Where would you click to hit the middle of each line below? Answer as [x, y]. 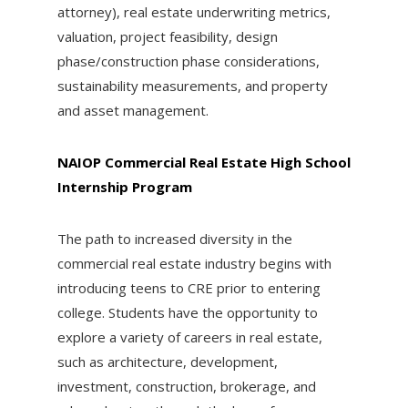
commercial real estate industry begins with [194, 264]
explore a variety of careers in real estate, [189, 337]
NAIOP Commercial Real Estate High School [204, 163]
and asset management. [133, 111]
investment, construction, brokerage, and [186, 387]
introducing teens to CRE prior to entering [189, 288]
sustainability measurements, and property [192, 86]
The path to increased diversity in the [174, 239]
